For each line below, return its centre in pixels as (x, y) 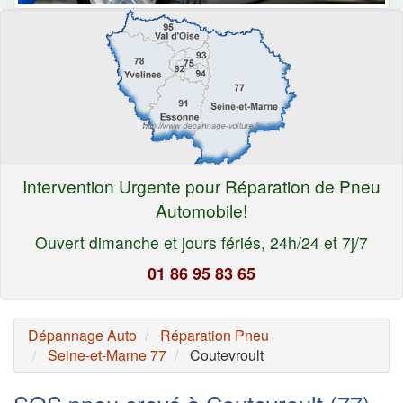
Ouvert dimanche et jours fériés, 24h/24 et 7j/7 (201, 242)
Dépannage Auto (82, 335)
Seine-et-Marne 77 (107, 354)
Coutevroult (227, 354)
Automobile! (201, 210)
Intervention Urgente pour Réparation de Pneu (201, 185)
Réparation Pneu (215, 335)
